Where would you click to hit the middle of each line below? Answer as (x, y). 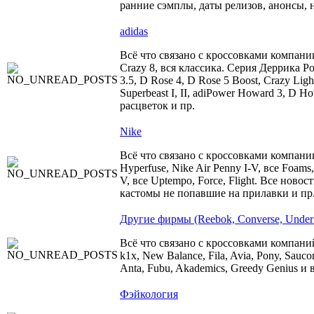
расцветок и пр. (157, 105)
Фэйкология (149, 294)
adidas (134, 31)
